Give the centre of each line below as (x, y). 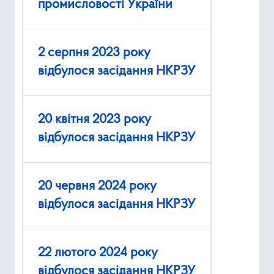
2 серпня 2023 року (94, 53)
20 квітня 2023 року (94, 120)
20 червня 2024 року (97, 187)
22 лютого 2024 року (98, 253)
